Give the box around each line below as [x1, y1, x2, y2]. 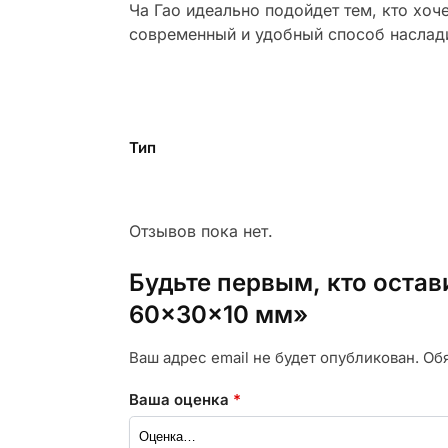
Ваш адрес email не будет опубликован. [128, 348, 419, 368]
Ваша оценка [128, 389, 233, 409]
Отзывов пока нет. [128, 221, 273, 242]
